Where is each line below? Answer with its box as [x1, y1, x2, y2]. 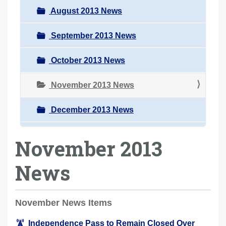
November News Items [15, 197, 112, 208]
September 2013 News [49, 31, 136, 40]
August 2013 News [49, 6, 122, 15]
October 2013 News [49, 55, 125, 65]
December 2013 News [49, 105, 134, 114]
